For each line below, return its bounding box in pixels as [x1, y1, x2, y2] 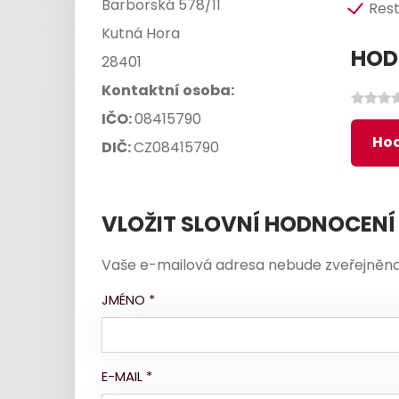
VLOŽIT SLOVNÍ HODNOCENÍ [102, 209, 395, 239]
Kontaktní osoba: [102, 80, 234, 101]
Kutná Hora [102, 23, 180, 44]
